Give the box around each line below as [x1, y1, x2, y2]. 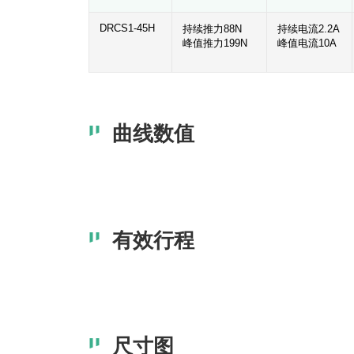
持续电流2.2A [277, 22, 340, 35]
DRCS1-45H [99, 21, 155, 34]
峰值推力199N [182, 36, 247, 49]
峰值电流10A [277, 36, 337, 49]
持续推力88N [182, 22, 242, 35]
